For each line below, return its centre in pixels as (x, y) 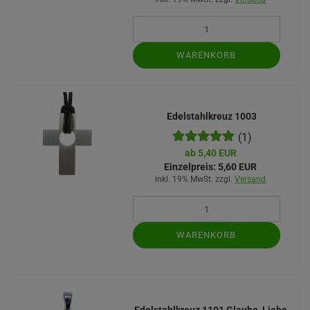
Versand (250, 179)
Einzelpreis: (190, 167)
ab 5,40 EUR (210, 153)
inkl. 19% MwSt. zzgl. (195, 179)
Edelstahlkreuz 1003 (212, 116)
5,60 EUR (237, 167)
